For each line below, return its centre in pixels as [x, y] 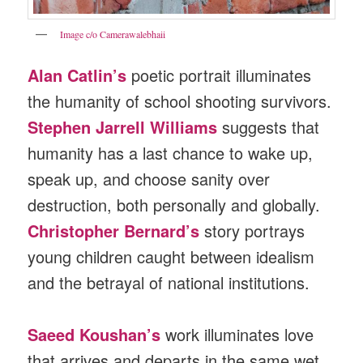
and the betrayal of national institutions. [169, 282]
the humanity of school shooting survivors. [180, 100]
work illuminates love [237, 335]
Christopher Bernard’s [114, 230]
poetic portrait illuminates [219, 75]
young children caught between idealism [171, 256]
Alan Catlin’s [77, 75]
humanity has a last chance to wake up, [171, 152]
